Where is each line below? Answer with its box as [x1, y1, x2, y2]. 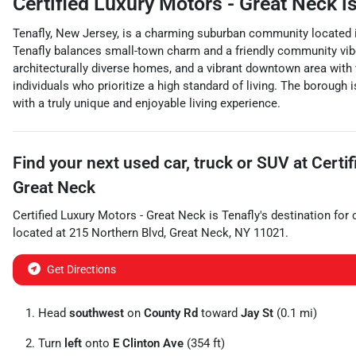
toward [198, 306, 241, 320]
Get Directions [47, 263, 116, 276]
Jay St [241, 306, 273, 320]
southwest [69, 306, 124, 320]
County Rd [144, 306, 198, 320]
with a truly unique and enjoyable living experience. [13, 96, 281, 110]
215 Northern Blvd [69, 226, 164, 240]
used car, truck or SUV [123, 153, 289, 172]
